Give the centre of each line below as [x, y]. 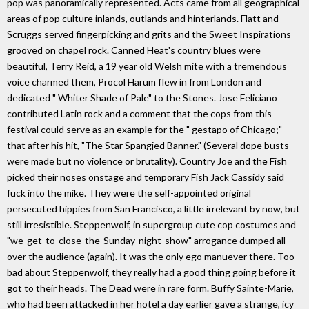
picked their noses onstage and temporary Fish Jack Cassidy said [146, 177]
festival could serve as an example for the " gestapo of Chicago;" [144, 129]
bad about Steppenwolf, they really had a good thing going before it [151, 272]
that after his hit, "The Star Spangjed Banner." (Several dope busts [148, 145]
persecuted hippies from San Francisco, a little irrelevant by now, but [153, 208]
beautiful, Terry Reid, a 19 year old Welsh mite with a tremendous [147, 66]
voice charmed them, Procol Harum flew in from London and [134, 81]
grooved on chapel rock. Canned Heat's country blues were [134, 50]
